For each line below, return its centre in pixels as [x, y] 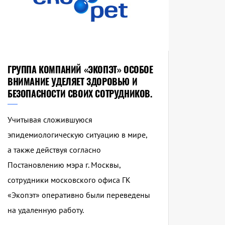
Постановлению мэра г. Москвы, [64, 165]
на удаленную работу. [45, 210]
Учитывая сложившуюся [50, 120]
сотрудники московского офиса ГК [69, 180]
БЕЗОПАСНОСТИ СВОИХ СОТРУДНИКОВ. [80, 94]
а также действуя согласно [54, 150]
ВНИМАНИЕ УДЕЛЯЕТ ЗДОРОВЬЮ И [72, 82]
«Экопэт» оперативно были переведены [79, 195]
